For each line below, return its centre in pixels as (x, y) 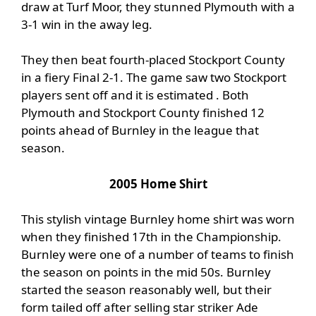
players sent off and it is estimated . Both (135, 95)
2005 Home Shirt (158, 183)
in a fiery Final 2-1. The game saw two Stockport (154, 78)
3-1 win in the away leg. (87, 24)
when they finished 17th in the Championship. (151, 237)
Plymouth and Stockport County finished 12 (143, 113)
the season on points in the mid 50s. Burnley (146, 272)
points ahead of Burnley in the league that (140, 130)
